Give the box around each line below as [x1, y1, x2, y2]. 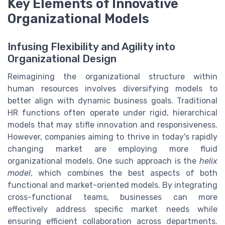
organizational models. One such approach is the [8, 156, 199, 166]
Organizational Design [8, 53, 117, 65]
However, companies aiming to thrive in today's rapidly [8, 132, 217, 142]
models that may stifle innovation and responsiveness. [8, 120, 217, 130]
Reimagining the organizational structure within [8, 72, 217, 82]
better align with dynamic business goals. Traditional [8, 96, 217, 106]
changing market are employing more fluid [8, 144, 217, 154]
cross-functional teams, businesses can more [8, 192, 217, 202]
